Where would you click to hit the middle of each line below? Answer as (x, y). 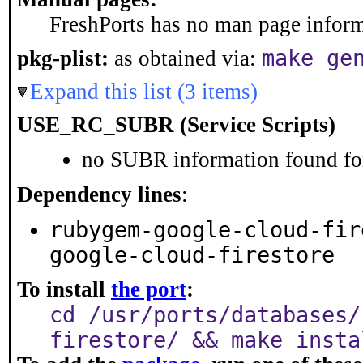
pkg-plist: (63, 58)
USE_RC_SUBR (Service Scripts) (176, 125)
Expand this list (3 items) (144, 92)
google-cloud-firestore (192, 255)
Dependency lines (99, 194)
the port (149, 289)
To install (64, 289)
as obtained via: (185, 58)
